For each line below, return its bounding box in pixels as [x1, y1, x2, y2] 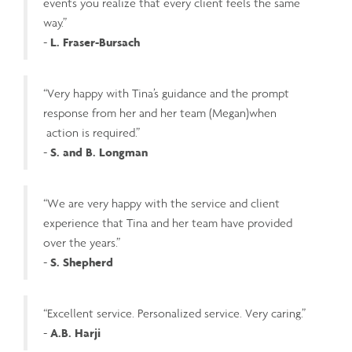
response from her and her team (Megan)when [43, 105, 277, 120]
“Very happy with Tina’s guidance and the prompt [43, 86, 289, 101]
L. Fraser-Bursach [50, 35, 140, 49]
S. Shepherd [50, 255, 113, 269]
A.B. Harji [50, 325, 101, 340]
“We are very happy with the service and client [43, 196, 280, 211]
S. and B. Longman [50, 145, 148, 159]
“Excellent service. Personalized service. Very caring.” [43, 306, 306, 321]
